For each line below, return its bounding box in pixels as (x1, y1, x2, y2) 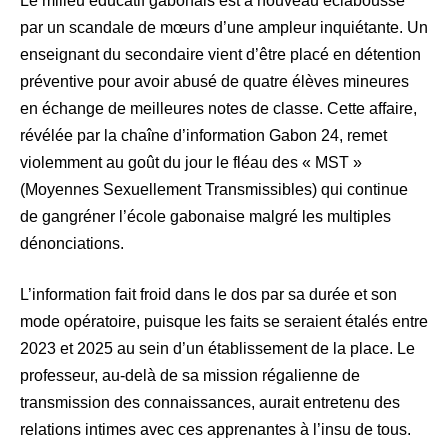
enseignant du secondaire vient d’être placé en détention (20, 46, 421, 64)
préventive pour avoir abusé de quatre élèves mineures (20, 73, 409, 91)
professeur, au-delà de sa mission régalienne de (20, 367, 360, 385)
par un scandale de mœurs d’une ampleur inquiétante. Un (20, 19, 428, 37)
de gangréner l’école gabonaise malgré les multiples (20, 208, 391, 226)
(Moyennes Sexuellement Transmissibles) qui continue (20, 181, 408, 199)
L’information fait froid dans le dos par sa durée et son (20, 286, 397, 304)
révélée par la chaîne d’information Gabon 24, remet (20, 127, 387, 145)
